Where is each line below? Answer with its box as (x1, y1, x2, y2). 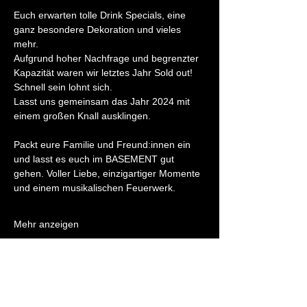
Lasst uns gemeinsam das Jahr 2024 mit (14, 96, 193, 107)
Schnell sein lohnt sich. (14, 82, 112, 93)
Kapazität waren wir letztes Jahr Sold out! (14, 67, 195, 78)
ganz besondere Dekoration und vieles (14, 24, 184, 35)
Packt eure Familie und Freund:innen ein (14, 139, 193, 150)
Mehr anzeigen (14, 219, 79, 230)
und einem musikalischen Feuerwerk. (14, 182, 175, 193)
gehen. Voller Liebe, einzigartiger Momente (14, 168, 203, 179)
